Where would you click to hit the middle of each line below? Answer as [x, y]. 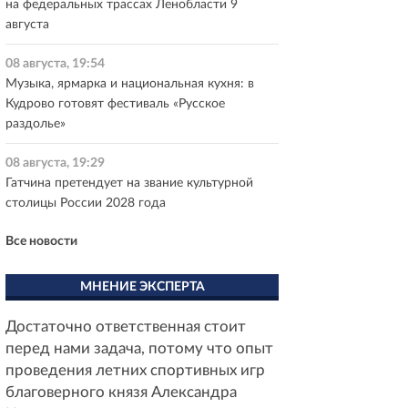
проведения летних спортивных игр [135, 370]
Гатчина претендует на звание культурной [129, 183]
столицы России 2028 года [86, 203]
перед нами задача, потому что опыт [139, 348]
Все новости [41, 241]
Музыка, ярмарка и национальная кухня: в [130, 84]
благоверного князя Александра [121, 392]
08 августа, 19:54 [55, 64]
